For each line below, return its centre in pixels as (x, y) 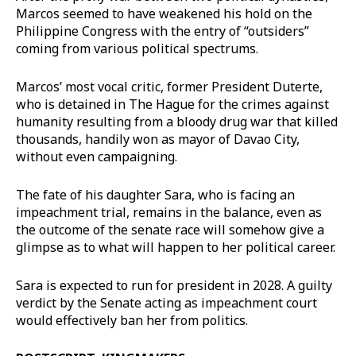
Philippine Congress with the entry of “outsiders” (163, 31)
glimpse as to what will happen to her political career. (176, 247)
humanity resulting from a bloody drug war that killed (177, 121)
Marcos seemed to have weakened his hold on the (164, 13)
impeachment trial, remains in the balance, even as (169, 212)
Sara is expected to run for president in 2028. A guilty (174, 285)
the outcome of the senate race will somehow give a (170, 229)
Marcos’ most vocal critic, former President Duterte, (169, 86)
